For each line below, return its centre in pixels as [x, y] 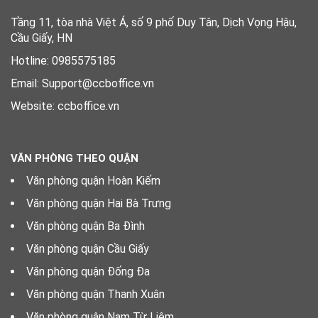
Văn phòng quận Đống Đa [88, 272]
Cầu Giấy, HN [42, 38]
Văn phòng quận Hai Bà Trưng [99, 203]
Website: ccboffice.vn [65, 106]
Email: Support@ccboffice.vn [82, 83]
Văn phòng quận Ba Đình [86, 226]
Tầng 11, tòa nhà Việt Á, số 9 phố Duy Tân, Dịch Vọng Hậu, [154, 22]
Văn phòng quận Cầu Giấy [88, 249]
